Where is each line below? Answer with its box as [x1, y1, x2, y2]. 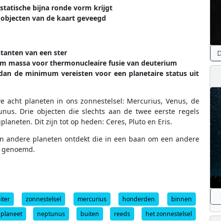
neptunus [37, 209, 66, 218]
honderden [122, 194, 155, 203]
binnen [171, 194, 192, 203]
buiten [80, 209, 99, 218]
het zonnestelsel [145, 209, 192, 218]
